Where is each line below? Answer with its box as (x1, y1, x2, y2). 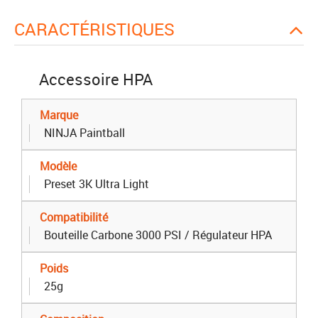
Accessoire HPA (39, 68, 153, 89)
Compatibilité (40, 209, 108, 225)
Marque (40, 106, 78, 123)
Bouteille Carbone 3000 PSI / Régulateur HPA (44, 226, 272, 243)
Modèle (40, 158, 77, 174)
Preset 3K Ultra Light (44, 175, 149, 192)
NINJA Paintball (44, 124, 125, 141)
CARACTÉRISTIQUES (25, 17, 175, 40)
